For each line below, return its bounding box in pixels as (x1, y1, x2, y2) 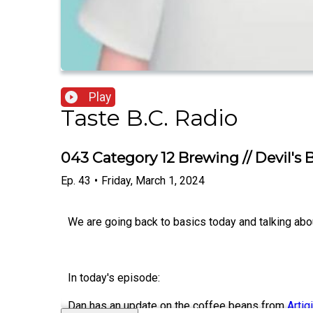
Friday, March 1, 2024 (101, 173, 205, 187)
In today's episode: (68, 270, 160, 284)
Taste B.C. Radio (61, 104, 238, 132)
